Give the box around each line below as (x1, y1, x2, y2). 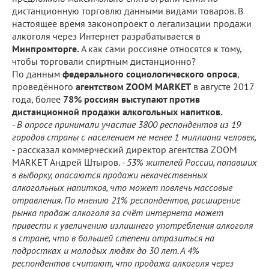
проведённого (12, 80, 76, 92)
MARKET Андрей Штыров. (12, 156, 122, 168)
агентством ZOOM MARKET (76, 80, 191, 92)
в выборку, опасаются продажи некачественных (12, 168, 208, 181)
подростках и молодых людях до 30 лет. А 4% (12, 244, 199, 256)
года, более (12, 92, 63, 105)
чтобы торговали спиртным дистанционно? (12, 55, 196, 67)
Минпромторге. (12, 42, 79, 55)
